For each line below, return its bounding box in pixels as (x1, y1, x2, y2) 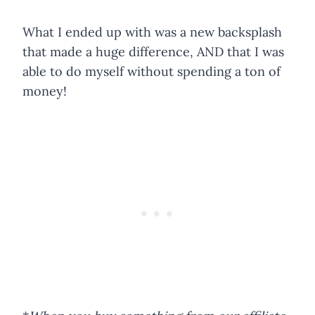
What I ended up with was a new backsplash (22, 23, 282, 40)
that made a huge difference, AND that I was (22, 43, 284, 60)
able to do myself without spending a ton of (22, 63, 281, 79)
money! (22, 82, 70, 99)
